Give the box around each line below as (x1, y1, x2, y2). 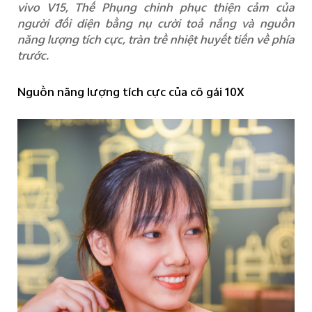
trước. (17, 45, 49, 65)
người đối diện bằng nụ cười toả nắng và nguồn (17, 13, 295, 33)
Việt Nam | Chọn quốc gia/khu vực (80, 33, 251, 49)
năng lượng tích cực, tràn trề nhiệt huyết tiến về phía (17, 29, 295, 49)
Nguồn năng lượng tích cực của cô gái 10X (17, 81, 244, 101)
